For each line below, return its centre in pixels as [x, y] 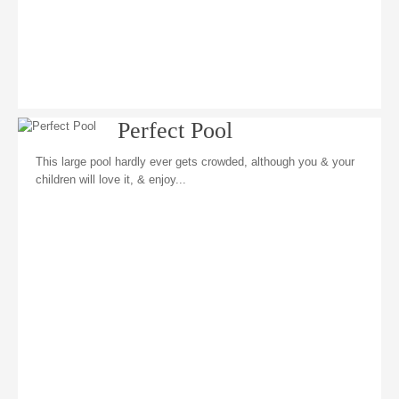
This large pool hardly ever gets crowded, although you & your [195, 162]
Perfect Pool [175, 131]
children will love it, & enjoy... [111, 179]
